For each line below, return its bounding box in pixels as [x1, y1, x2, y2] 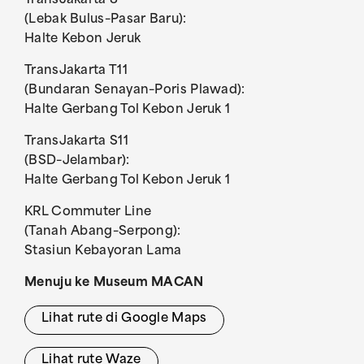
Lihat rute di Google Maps [41, 313, 207, 325]
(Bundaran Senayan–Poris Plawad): [24, 84, 245, 97]
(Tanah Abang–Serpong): [24, 226, 181, 238]
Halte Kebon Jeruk [24, 33, 141, 45]
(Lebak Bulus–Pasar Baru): [24, 14, 187, 26]
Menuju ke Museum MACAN [24, 277, 204, 289]
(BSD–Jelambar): [24, 155, 130, 167]
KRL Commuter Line [24, 206, 152, 219]
